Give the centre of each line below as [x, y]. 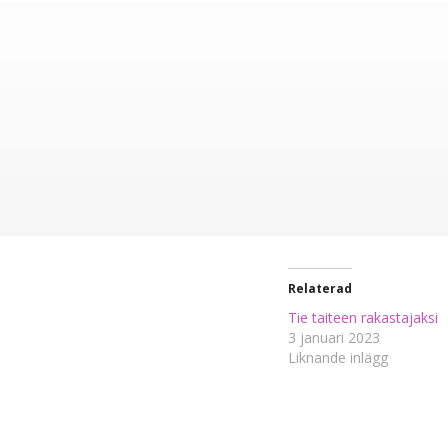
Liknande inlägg [338, 357]
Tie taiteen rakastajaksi [363, 317]
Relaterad [320, 288]
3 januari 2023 [334, 337]
